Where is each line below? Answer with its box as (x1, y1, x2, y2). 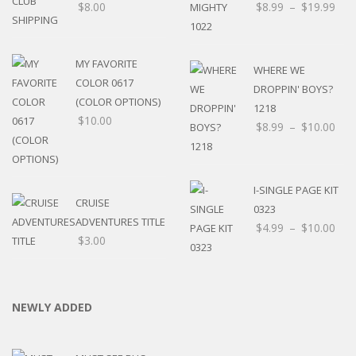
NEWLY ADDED (12, 300, 92, 315)
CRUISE (75, 195, 110, 211)
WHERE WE (253, 63, 305, 78)
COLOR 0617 (75, 75, 133, 91)
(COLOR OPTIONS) (75, 95, 161, 110)
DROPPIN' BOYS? (253, 82, 333, 97)
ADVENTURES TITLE (75, 215, 165, 230)
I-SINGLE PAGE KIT (253, 183, 339, 198)
